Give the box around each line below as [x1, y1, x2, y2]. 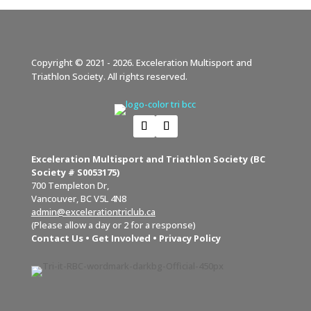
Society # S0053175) [31, 165, 119, 178]
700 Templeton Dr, [31, 178, 109, 192]
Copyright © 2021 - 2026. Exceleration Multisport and [31, 56, 252, 69]
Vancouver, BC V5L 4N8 [31, 192, 126, 205]
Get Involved [91, 231, 151, 244]
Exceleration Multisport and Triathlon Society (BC [31, 152, 265, 165]
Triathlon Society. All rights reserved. [31, 69, 187, 83]
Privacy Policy [158, 231, 221, 244]
